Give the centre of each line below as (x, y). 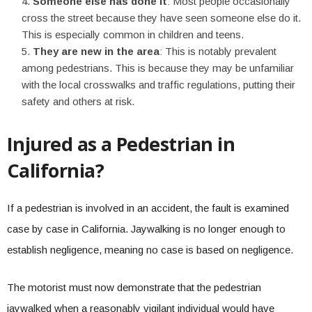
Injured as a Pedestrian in (121, 144)
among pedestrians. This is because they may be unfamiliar (158, 68)
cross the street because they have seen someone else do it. (161, 18)
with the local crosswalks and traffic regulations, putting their (158, 85)
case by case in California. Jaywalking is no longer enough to (146, 229)
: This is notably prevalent (218, 51)
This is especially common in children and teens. (133, 34)
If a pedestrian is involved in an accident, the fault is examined (148, 208)
